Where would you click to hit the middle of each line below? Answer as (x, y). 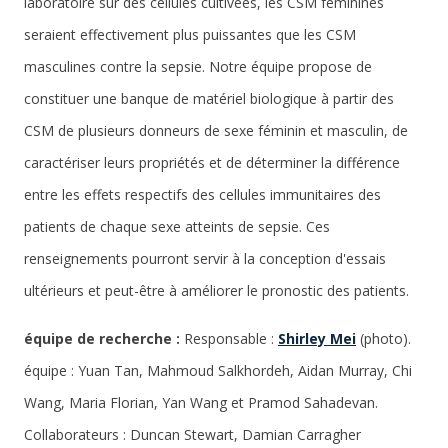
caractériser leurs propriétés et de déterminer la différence (212, 162)
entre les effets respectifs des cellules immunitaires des (202, 194)
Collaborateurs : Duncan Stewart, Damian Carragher (192, 434)
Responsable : (231, 338)
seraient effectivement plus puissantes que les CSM (190, 34)
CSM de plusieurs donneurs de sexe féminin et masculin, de (216, 130)
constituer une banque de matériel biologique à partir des (209, 98)
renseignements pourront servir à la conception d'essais (205, 258)
